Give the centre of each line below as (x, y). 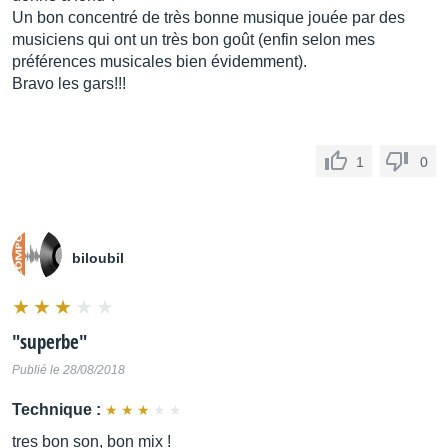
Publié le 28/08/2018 (68, 370)
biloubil (98, 258)
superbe (49, 342)
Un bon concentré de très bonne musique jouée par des (208, 17)
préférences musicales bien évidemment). (159, 61)
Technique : (56, 409)
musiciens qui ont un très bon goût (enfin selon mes (193, 39)
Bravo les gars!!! (69, 83)
